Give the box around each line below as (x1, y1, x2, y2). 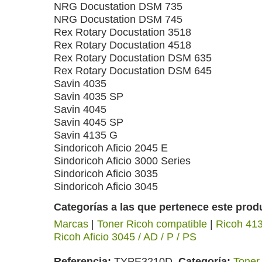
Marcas (54, 218, 88, 230)
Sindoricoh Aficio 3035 (54, 168, 158, 180)
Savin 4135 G (54, 129, 118, 141)
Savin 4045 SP (54, 116, 123, 128)
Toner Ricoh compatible (97, 218, 207, 230)
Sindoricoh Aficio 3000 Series (54, 155, 191, 167)
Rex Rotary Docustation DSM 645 (54, 65, 212, 77)
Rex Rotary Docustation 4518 (54, 39, 191, 51)
